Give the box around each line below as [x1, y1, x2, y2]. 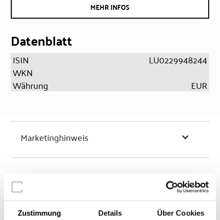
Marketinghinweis [21, 129, 89, 145]
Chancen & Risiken [21, 184, 92, 200]
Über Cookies [157, 209, 205, 218]
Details [98, 209, 122, 218]
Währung [13, 77, 49, 93]
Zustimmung [17, 209, 61, 218]
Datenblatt [11, 29, 73, 52]
